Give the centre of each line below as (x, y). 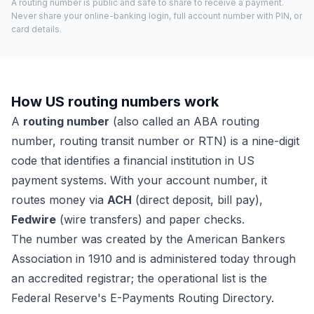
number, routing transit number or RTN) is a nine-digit (155, 141)
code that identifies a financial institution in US (133, 161)
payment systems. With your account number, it (139, 180)
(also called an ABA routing (184, 121)
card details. (36, 29)
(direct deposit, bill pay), (197, 200)
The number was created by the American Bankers (148, 239)
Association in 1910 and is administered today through (153, 259)
